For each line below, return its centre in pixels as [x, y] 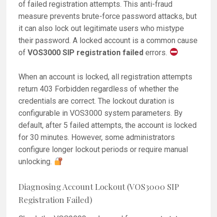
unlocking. [36, 162]
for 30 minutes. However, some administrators [97, 138]
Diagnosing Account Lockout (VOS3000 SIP [99, 186]
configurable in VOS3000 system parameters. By [101, 113]
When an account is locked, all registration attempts [106, 77]
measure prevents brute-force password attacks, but [108, 16]
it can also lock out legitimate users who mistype [101, 28]
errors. [156, 52]
